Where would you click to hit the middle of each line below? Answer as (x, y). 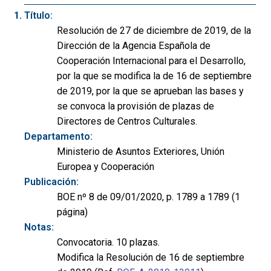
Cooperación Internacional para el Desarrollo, (151, 60)
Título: (38, 15)
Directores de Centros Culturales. (127, 121)
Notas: (39, 227)
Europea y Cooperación (106, 166)
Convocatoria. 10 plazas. (108, 242)
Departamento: (58, 136)
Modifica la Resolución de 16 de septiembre (151, 257)
